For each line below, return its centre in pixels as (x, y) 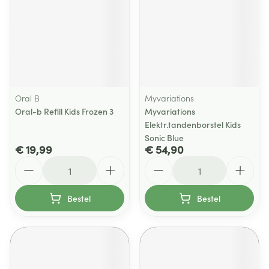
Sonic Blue (164, 138)
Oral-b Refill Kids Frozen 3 (64, 111)
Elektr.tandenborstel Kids (193, 124)
